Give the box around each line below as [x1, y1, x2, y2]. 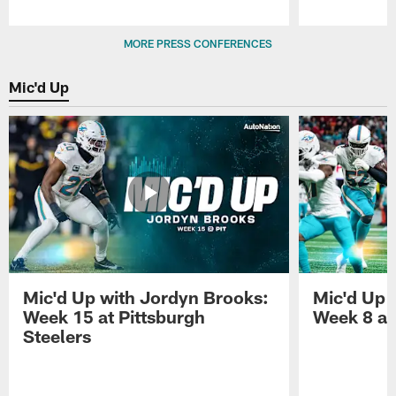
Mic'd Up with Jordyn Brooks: [23, 286, 270, 308]
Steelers [23, 325, 92, 347]
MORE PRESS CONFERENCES [124, 37, 272, 50]
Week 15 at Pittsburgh [23, 306, 206, 328]
